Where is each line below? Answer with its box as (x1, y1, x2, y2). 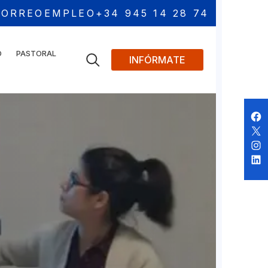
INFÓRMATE (129, 54, 185, 66)
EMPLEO (44, 7, 96, 19)
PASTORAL (16, 48, 56, 58)
